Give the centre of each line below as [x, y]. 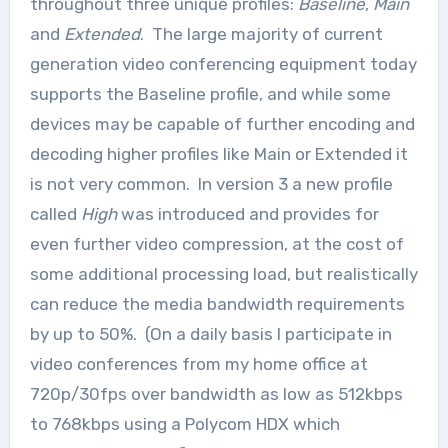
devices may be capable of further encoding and [222, 124]
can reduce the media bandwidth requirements [217, 304]
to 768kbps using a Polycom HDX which [184, 424]
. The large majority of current [261, 34]
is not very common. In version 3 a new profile [211, 184]
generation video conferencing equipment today [223, 64]
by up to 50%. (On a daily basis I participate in [210, 334]
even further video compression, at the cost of [216, 244]
